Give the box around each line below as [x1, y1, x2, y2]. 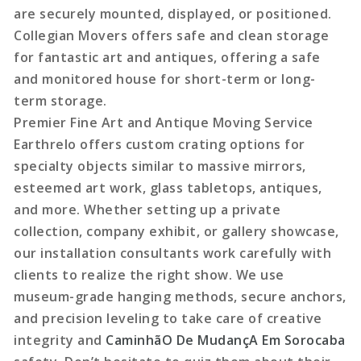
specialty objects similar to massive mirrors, [14, 156, 306, 175]
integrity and [14, 330, 106, 349]
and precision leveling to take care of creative [14, 309, 322, 327]
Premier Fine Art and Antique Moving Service [14, 113, 313, 131]
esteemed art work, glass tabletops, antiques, [14, 178, 322, 197]
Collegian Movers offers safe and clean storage [14, 26, 330, 44]
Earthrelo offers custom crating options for [14, 135, 305, 153]
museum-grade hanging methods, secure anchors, [14, 287, 346, 305]
